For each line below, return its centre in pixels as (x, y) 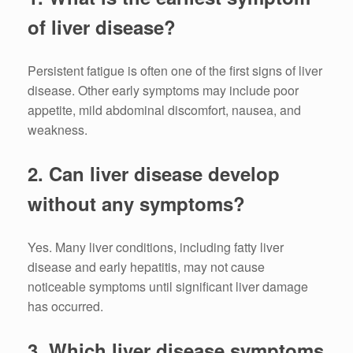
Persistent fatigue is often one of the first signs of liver (175, 71)
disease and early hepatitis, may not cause (146, 267)
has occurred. (65, 307)
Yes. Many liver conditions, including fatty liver (156, 247)
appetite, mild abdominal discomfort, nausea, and (164, 110)
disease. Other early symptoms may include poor (163, 91)
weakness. (58, 130)
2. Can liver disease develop (154, 174)
